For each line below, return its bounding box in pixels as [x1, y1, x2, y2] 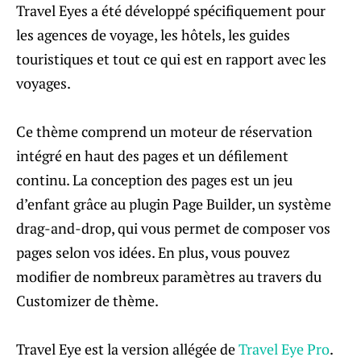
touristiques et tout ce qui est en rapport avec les [16, 48, 326, 68]
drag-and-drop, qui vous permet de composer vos [16, 218, 330, 238]
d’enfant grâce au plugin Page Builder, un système [16, 193, 331, 214]
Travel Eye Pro [239, 338, 330, 359]
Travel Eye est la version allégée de [16, 338, 239, 359]
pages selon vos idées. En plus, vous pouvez [16, 242, 290, 262]
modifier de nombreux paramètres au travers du [16, 266, 322, 286]
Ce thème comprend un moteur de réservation [16, 121, 313, 141]
